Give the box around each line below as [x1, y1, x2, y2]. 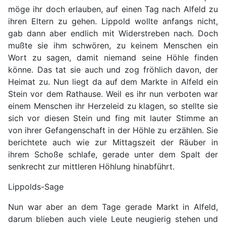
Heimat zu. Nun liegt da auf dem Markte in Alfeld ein [8, 77, 218, 87]
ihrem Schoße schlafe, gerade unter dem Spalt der [8, 149, 218, 160]
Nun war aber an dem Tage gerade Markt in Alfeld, [8, 202, 218, 212]
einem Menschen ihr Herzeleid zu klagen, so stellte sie [8, 101, 218, 111]
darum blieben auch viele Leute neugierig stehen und [8, 214, 218, 224]
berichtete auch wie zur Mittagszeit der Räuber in [8, 137, 218, 148]
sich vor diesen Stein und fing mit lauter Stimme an [8, 113, 218, 124]
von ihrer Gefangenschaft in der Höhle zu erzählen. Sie [8, 125, 218, 136]
